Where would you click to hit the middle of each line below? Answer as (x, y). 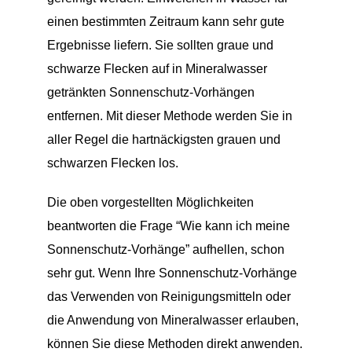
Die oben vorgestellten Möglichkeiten (150, 202)
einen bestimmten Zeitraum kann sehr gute (165, 21)
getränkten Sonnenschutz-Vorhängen (150, 92)
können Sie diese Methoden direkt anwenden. (174, 343)
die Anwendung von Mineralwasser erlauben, (172, 320)
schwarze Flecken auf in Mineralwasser (157, 68)
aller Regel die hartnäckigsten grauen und (163, 139)
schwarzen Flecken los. (112, 163)
